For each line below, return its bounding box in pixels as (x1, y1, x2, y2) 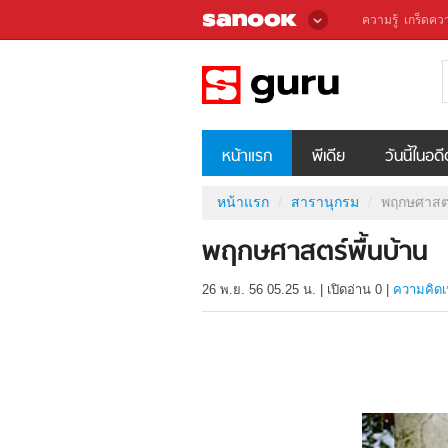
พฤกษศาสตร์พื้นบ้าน (202, 232, 428, 276)
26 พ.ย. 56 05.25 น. (202, 282, 316, 298)
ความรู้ (362, 13, 398, 27)
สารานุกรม (291, 193, 359, 210)
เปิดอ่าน (327, 282, 375, 298)
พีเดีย (312, 143, 345, 170)
